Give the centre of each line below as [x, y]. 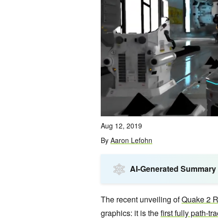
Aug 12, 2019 [121, 126]
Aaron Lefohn [131, 140]
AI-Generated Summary [173, 169]
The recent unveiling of [141, 200]
